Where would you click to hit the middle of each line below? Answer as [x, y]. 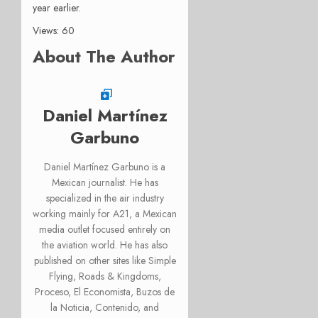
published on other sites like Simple [105, 260]
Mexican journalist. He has [105, 182]
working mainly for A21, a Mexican [105, 213]
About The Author [104, 56]
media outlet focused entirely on [105, 229]
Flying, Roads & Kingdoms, [105, 276]
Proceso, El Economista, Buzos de [105, 291]
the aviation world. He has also [105, 245]
